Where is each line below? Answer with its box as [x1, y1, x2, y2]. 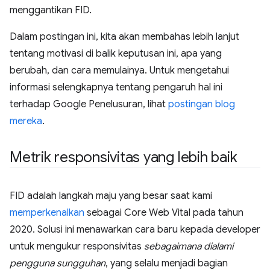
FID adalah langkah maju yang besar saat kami [10, 190, 212, 202]
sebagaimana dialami [144, 240, 233, 253]
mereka [10, 115, 42, 127]
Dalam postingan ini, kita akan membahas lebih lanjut [10, 31, 239, 43]
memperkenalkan [10, 207, 84, 219]
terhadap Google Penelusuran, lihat [10, 98, 168, 110]
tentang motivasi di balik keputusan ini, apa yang [10, 48, 222, 60]
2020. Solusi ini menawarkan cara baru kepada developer [10, 224, 260, 236]
